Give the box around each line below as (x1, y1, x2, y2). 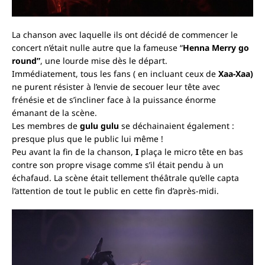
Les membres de (12, 120, 80, 132)
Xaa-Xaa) (218, 68, 253, 80)
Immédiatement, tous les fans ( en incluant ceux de (12, 68, 218, 80)
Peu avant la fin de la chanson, (12, 146, 133, 158)
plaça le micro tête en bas (138, 146, 243, 158)
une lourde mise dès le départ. (43, 55, 167, 67)
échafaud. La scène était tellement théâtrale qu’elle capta (12, 172, 239, 184)
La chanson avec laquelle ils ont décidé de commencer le (12, 29, 238, 41)
